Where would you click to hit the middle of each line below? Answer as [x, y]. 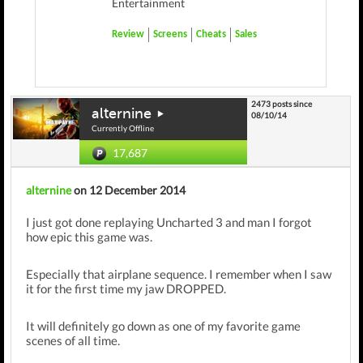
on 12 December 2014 [128, 190]
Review [128, 34]
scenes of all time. [73, 340]
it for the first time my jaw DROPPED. [126, 288]
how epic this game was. [90, 237]
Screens [170, 34]
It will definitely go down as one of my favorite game [163, 326]
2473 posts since [282, 104]
